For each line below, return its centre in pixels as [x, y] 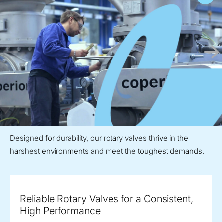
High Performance [60, 211]
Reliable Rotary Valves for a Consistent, [107, 199]
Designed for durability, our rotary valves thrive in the [99, 138]
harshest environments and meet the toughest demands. [107, 151]
